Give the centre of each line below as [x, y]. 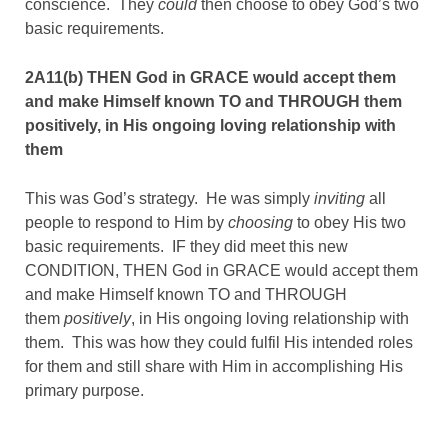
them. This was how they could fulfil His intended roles [219, 342]
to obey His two [349, 222]
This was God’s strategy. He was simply [169, 198]
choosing [260, 222]
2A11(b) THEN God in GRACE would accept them [210, 77]
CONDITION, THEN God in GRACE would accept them [221, 270]
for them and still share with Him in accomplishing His [214, 366]
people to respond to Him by [126, 222]
